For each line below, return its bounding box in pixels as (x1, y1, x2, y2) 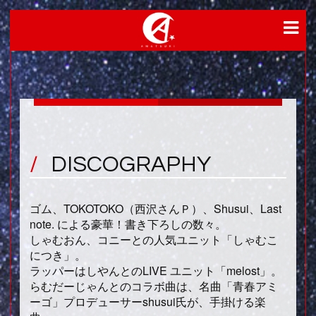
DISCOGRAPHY (51, 153, 211, 176)
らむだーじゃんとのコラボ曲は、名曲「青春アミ (30, 278, 278, 294)
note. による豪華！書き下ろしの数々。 (30, 216, 226, 232)
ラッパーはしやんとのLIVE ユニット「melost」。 (30, 262, 282, 279)
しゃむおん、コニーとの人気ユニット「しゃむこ (30, 231, 278, 248)
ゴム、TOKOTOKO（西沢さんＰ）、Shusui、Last (30, 200, 281, 217)
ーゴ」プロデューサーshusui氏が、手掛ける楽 (30, 293, 266, 310)
